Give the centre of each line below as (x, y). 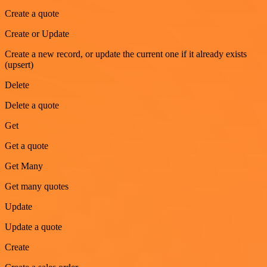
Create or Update (37, 33)
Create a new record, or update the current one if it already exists (126, 54)
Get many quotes (37, 186)
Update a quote (33, 226)
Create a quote (32, 13)
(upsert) (19, 64)
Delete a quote (32, 105)
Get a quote (27, 145)
